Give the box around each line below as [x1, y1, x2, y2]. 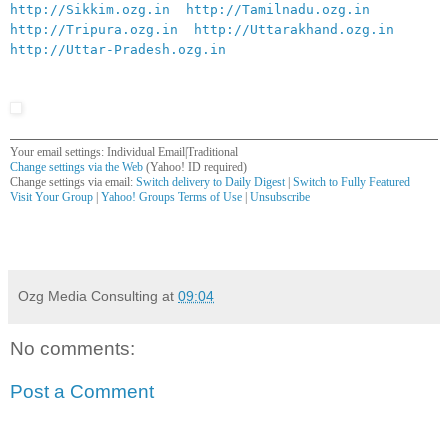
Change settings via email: [10, 174, 136, 189]
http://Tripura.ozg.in [10, 21, 178, 37]
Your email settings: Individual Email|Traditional [10, 144, 238, 159]
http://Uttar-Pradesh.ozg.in [10, 41, 226, 57]
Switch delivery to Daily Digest [136, 174, 285, 189]
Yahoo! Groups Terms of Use [101, 189, 245, 204]
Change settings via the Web [10, 159, 143, 174]
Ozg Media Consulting [18, 287, 158, 304]
